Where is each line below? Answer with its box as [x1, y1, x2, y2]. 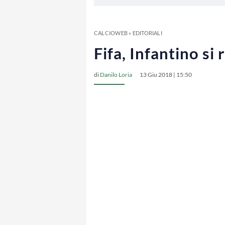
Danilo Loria [100, 71, 132, 78]
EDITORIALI [132, 30, 162, 36]
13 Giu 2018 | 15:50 [140, 71, 192, 78]
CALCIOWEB [94, 30, 128, 36]
